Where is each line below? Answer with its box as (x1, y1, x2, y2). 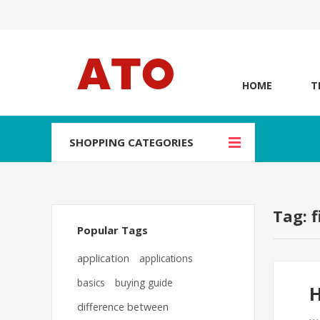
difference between (77, 300, 169, 314)
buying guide (115, 276, 173, 289)
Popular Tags (77, 223, 148, 237)
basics (77, 276, 105, 289)
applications (139, 251, 193, 265)
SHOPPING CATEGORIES (69, 135, 194, 149)
